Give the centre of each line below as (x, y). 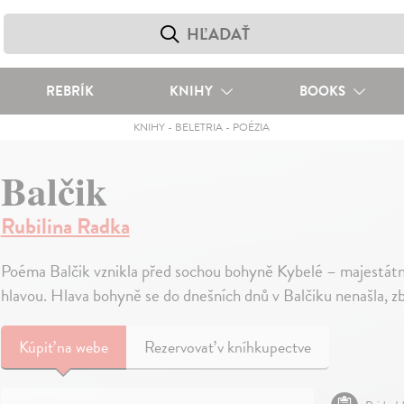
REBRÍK (69, 91)
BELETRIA (199, 127)
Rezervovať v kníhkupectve (227, 347)
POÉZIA (252, 127)
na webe (82, 347)
